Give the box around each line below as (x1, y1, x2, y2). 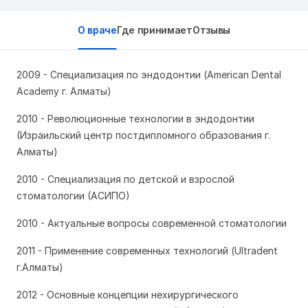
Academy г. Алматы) (16, 85, 111, 97)
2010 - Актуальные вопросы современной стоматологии (16, 217, 287, 229)
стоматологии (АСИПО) (16, 190, 130, 201)
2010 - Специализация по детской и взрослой (16, 173, 234, 185)
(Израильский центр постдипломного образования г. (16, 129, 270, 141)
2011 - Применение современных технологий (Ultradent (16, 245, 278, 256)
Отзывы (192, 24, 231, 36)
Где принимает (116, 24, 192, 36)
